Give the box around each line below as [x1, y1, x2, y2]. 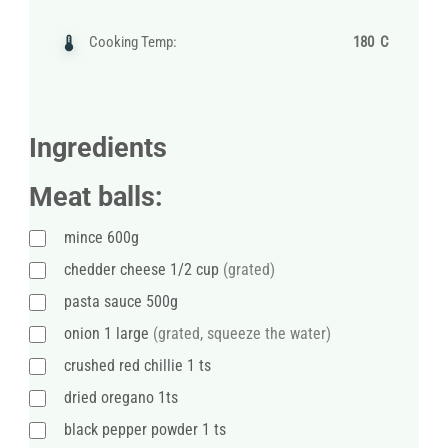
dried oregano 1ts [64, 388, 178, 408]
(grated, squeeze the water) [153, 324, 331, 344]
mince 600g [64, 228, 139, 248]
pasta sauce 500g [64, 292, 178, 312]
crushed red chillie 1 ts [64, 356, 211, 376]
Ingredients [29, 132, 167, 165]
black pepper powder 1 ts [64, 420, 226, 440]
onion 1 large [64, 324, 153, 344]
